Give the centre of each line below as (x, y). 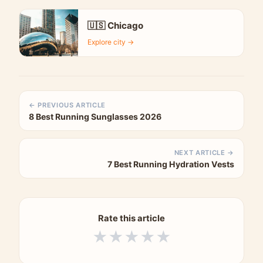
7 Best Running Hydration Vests (171, 164)
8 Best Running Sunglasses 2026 (95, 116)
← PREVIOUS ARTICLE (68, 105)
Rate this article (131, 218)
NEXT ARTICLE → (204, 152)
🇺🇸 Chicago (115, 25)
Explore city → (111, 42)
